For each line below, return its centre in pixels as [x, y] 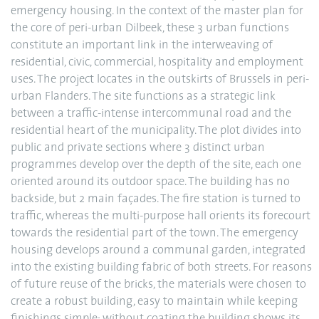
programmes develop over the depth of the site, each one [156, 165]
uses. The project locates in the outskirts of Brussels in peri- [160, 80]
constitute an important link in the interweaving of [142, 46]
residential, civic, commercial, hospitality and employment [157, 63]
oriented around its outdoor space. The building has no [150, 182]
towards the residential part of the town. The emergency [155, 234]
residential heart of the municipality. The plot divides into [156, 131]
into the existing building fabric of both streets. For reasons [161, 268]
